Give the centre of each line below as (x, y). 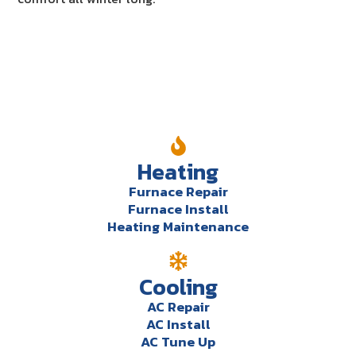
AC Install (178, 324)
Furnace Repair (178, 191)
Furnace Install (178, 209)
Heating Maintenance (178, 226)
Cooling (178, 286)
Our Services (178, 106)
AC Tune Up (178, 341)
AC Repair (178, 306)
